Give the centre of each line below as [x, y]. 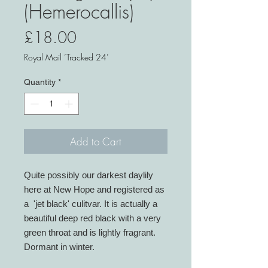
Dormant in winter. [59, 247]
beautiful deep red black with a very [92, 218]
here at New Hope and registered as [94, 190]
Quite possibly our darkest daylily [89, 175]
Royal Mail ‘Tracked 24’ [66, 57]
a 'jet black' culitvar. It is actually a [91, 204]
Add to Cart [96, 142]
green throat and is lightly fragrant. [90, 233]
